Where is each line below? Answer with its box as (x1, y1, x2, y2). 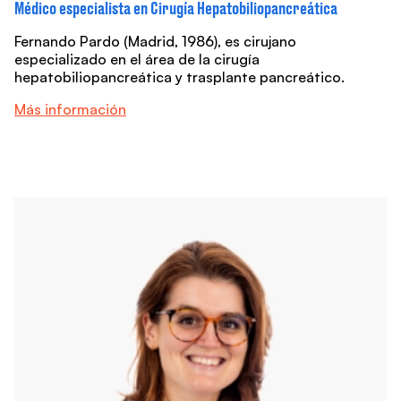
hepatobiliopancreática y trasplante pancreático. (14, 67, 345, 86)
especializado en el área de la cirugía (14, 49, 260, 68)
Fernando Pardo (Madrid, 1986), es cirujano (14, 31, 296, 50)
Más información (14, 99, 126, 118)
